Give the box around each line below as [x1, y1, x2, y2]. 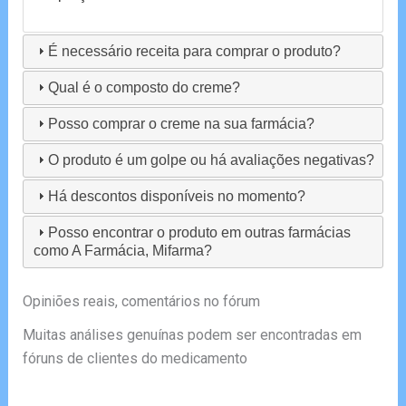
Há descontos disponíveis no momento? [47, 188, 305, 204]
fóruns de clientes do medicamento [22, 349, 247, 367]
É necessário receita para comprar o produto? [47, 43, 341, 59]
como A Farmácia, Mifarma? [33, 242, 212, 258]
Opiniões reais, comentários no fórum [22, 292, 260, 310]
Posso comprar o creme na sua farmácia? [47, 115, 314, 131]
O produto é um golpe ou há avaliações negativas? [47, 151, 374, 168]
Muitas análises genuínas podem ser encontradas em [22, 325, 362, 343]
